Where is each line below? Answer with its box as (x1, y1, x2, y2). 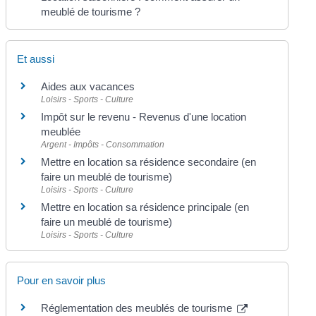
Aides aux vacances (41, 80, 135, 92)
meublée (41, 126, 81, 138)
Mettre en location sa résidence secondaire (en (41, 156, 257, 168)
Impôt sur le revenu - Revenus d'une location (41, 111, 247, 123)
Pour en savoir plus (17, 274, 107, 287)
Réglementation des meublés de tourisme (41, 302, 236, 315)
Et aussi (17, 53, 55, 65)
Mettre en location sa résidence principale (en (41, 201, 250, 213)
